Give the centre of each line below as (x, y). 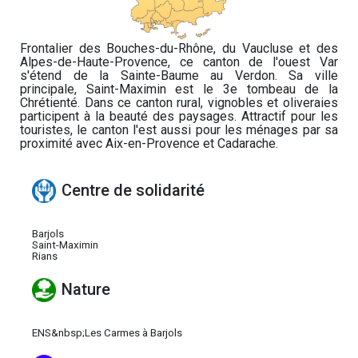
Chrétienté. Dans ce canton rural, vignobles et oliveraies (179, 102)
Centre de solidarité (133, 191)
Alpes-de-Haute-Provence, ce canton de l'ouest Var (179, 62)
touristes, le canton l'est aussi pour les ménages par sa (179, 129)
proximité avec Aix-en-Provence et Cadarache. (149, 143)
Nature (86, 290)
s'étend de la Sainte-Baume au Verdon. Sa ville (179, 75)
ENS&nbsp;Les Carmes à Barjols (107, 332)
